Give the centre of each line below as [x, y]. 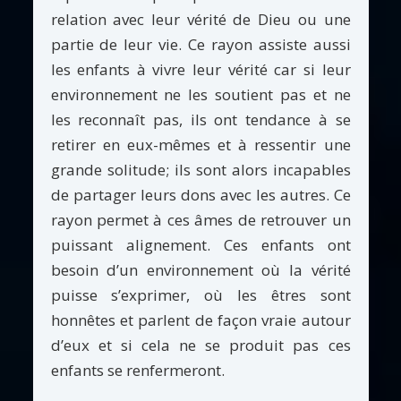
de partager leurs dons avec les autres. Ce [200, 195]
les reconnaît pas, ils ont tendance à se [200, 120]
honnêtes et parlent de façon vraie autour [200, 320]
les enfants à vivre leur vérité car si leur [200, 70]
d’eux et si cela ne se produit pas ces [200, 346]
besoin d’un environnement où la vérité [200, 270]
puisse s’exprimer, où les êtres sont [200, 295]
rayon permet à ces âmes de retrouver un [200, 220]
